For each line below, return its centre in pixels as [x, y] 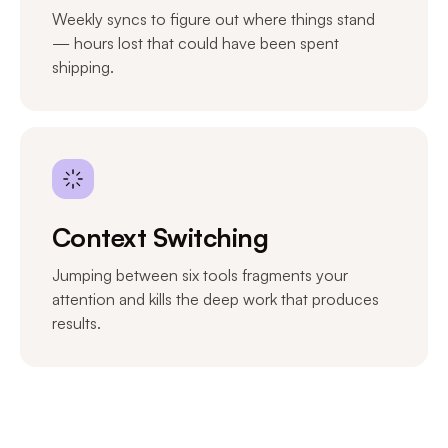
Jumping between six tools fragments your [200, 274]
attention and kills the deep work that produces [215, 298]
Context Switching [160, 236]
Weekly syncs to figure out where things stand [213, 18]
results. [76, 322]
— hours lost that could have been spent [195, 42]
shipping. [83, 66]
